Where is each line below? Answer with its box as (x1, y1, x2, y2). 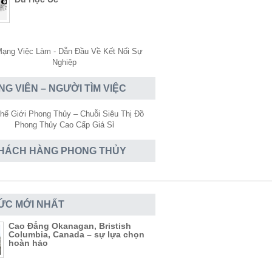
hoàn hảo (8, 238, 48, 248)
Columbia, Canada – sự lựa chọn (8, 229, 144, 239)
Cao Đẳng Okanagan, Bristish (8, 221, 131, 231)
